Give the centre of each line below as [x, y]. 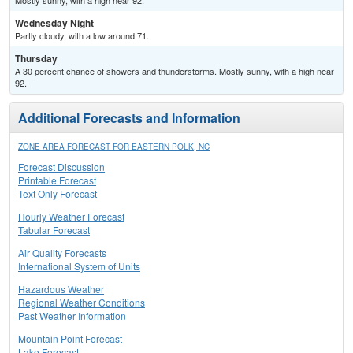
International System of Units [79, 266]
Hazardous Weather [61, 289]
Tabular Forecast [54, 230]
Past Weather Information [72, 316]
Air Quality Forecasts [62, 253]
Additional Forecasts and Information [129, 118]
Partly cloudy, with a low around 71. [82, 36]
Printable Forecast [57, 180]
